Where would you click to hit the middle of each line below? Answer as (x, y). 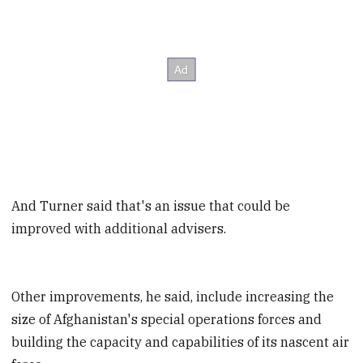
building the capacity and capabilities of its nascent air (181, 342)
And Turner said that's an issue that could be (151, 205)
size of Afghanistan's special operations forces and (167, 320)
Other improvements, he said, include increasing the (173, 297)
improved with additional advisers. (119, 228)
